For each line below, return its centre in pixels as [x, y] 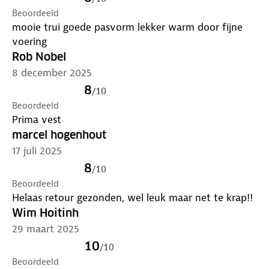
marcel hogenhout [59, 134]
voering [29, 41]
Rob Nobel [39, 56]
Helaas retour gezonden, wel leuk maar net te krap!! [132, 197]
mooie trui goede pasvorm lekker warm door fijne [127, 27]
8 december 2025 [52, 72]
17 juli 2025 [37, 150]
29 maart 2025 [46, 228]
